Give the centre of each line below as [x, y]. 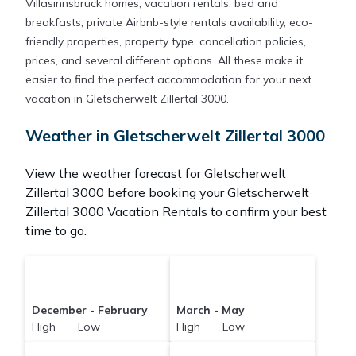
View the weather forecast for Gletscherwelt [156, 174]
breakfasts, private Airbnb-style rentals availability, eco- [169, 23]
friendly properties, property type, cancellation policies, [166, 42]
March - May [210, 310]
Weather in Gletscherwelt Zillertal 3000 [175, 136]
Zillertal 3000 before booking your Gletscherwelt [167, 193]
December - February [89, 310]
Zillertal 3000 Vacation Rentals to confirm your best [176, 212]
